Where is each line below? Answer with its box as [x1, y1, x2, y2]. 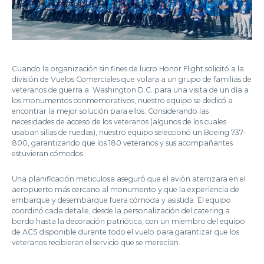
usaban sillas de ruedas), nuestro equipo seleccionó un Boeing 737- [12, 128, 246, 137]
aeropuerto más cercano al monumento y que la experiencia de [12, 185, 239, 194]
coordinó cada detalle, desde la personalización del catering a [12, 206, 230, 216]
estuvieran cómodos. [12, 149, 85, 159]
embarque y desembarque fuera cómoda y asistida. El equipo [12, 196, 231, 205]
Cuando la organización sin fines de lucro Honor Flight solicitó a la [12, 64, 244, 74]
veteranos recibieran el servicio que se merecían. [12, 238, 180, 247]
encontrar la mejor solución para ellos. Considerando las [12, 107, 209, 116]
